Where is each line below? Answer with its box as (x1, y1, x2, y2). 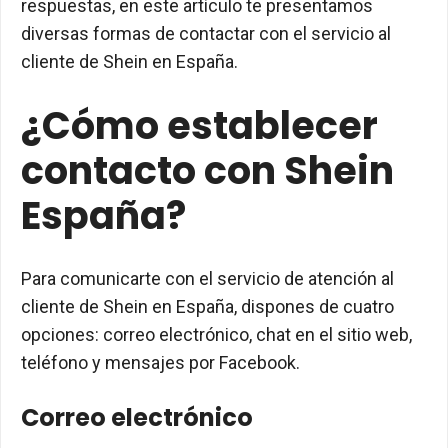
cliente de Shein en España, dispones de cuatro (21, 296, 394, 317)
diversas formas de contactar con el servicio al (21, 23, 391, 44)
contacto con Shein (21, 144, 394, 197)
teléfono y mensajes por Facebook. (21, 352, 300, 373)
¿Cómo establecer (21, 99, 378, 152)
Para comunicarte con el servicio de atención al (21, 268, 394, 289)
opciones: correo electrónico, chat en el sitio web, (21, 324, 412, 345)
